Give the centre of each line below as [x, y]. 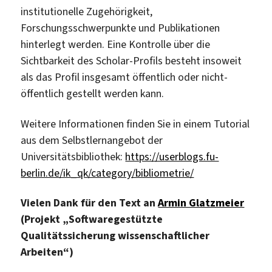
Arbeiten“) [47, 252]
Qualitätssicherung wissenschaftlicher [115, 236]
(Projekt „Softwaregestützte [92, 219]
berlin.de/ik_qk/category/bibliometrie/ [107, 173]
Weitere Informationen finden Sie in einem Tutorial [135, 124]
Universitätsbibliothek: [73, 156]
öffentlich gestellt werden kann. [93, 94]
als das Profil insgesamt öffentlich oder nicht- [124, 77]
